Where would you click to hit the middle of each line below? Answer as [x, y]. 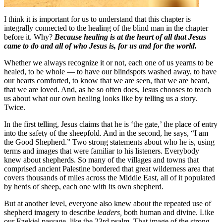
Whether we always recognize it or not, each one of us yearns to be [109, 63]
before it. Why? [29, 37]
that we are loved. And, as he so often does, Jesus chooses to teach [108, 90]
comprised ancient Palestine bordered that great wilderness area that [109, 169]
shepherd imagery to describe [51, 213]
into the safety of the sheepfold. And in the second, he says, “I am [106, 133]
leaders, [110, 213]
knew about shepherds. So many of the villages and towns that [101, 160]
